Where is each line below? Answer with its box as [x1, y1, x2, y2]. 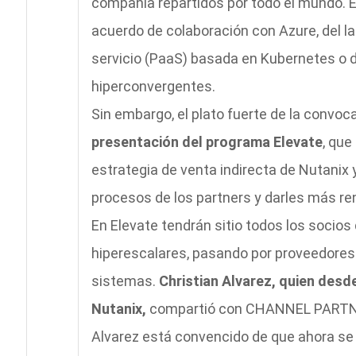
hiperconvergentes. [91, 77, 215, 95]
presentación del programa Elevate [91, 133, 323, 150]
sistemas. [91, 272, 159, 289]
